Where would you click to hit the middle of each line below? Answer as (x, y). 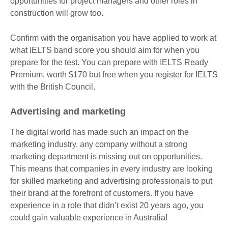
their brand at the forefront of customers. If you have (102, 193)
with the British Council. (53, 87)
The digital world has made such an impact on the (99, 132)
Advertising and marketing (68, 111)
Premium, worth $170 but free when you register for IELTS (114, 74)
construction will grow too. (58, 13)
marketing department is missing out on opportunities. (106, 156)
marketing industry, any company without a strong (99, 144)
